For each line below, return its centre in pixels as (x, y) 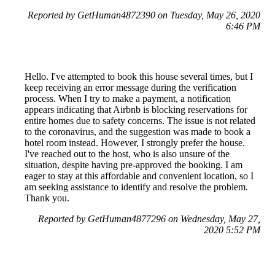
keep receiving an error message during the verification (130, 88)
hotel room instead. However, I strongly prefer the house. (135, 143)
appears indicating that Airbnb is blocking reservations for (136, 110)
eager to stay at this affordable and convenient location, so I (139, 176)
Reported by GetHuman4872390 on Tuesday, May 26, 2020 (144, 15)
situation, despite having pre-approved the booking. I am (134, 165)
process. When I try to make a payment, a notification (128, 99)
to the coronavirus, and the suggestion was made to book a (137, 132)
